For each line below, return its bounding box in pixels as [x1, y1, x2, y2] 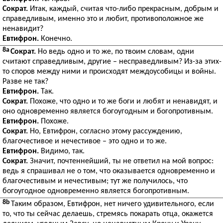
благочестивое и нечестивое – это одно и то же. [2, 137, 167, 145]
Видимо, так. [39, 147, 85, 155]
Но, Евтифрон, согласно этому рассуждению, [28, 127, 182, 135]
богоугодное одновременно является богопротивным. [2, 187, 189, 195]
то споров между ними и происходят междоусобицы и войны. [2, 68, 216, 76]
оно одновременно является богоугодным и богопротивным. [2, 108, 213, 115]
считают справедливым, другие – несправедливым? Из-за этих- [2, 58, 222, 66]
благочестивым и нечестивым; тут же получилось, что [2, 177, 188, 185]
